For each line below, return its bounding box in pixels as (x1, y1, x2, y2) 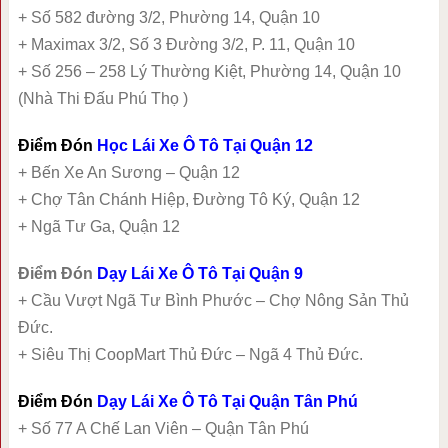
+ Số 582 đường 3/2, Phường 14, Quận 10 (17, 8, 320, 26)
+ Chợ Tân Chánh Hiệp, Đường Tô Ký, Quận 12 (17, 190, 360, 208)
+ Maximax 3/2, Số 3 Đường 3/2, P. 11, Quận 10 (17, 35, 355, 53)
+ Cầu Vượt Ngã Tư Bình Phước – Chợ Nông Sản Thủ (17, 291, 409, 309)
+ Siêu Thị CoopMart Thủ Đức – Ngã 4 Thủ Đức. (17, 345, 363, 363)
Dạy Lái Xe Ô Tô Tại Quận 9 (96, 264, 303, 282)
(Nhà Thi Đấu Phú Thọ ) (17, 89, 188, 107)
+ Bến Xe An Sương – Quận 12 (17, 163, 240, 181)
